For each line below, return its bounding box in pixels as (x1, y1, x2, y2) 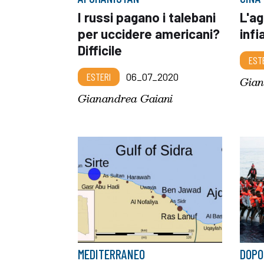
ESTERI (87, 70, 111, 83)
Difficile (78, 42, 122, 58)
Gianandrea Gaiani (78, 90, 173, 107)
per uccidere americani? (78, 25, 220, 42)
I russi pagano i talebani (78, 9, 216, 25)
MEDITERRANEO (78, 246, 145, 262)
